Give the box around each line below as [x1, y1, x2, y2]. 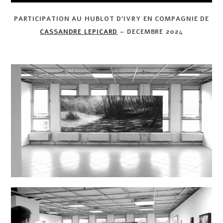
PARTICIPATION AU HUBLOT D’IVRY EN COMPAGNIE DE [13, 14, 210, 23]
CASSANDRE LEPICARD [40, 27, 118, 36]
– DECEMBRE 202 [117, 27, 179, 36]
